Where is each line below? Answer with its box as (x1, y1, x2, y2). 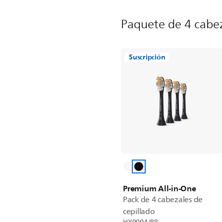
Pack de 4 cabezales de (123, 193, 203, 206)
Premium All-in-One (123, 181, 196, 195)
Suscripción (129, 51, 166, 63)
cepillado (123, 205, 155, 218)
